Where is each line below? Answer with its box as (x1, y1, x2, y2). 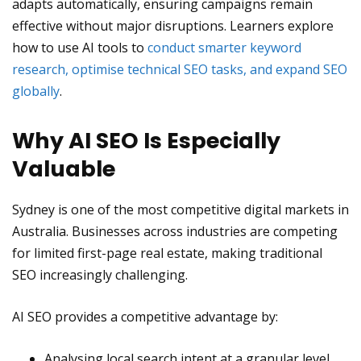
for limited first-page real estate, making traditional (12, 244, 322, 262)
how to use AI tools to (12, 39, 147, 56)
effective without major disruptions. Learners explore (12, 17, 334, 35)
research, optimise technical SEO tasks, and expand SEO (12, 60, 347, 78)
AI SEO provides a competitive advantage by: (12, 308, 278, 326)
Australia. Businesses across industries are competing (12, 222, 338, 240)
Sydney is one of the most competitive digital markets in (12, 201, 349, 218)
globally (12, 82, 60, 100)
